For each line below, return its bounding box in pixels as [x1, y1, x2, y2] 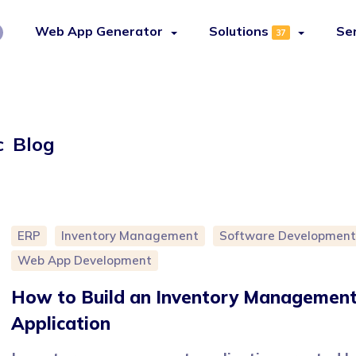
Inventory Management [61, 228, 199, 243]
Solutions [208, 23, 269, 39]
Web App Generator [34, 23, 163, 39]
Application [11, 312, 110, 335]
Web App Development [17, 253, 152, 268]
